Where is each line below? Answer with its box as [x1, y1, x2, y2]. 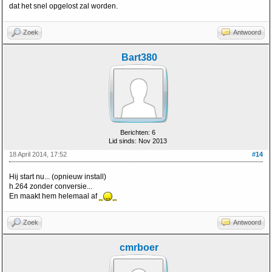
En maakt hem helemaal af [9, 192, 99, 200]
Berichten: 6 [120, 129, 155, 136]
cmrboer [120, 242, 158, 253]
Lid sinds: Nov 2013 [108, 137, 167, 144]
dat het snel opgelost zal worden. [9, 2, 118, 10]
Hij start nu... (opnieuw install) [9, 172, 106, 181]
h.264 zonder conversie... [9, 182, 92, 191]
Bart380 [121, 52, 157, 63]
